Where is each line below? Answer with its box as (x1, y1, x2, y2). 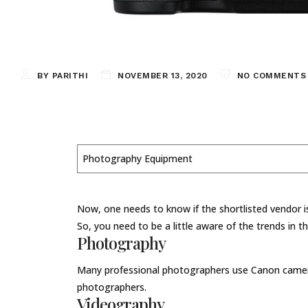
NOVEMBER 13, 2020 (118, 71, 208, 80)
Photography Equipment (82, 152, 192, 165)
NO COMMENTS (236, 71, 306, 80)
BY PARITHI (37, 71, 88, 80)
